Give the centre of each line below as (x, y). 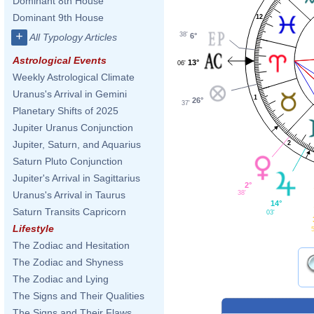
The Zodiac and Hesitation (71, 245)
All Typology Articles (73, 37)
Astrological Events (60, 60)
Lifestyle (33, 228)
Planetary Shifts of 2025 (66, 111)
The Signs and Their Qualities (78, 296)
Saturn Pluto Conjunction (68, 161)
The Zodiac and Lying (61, 279)
